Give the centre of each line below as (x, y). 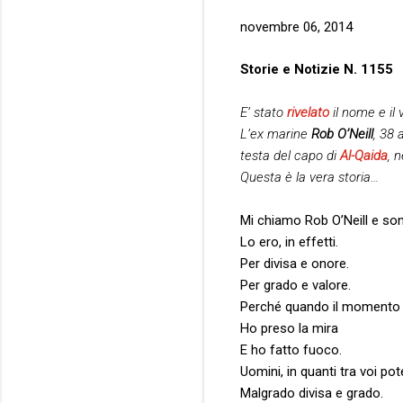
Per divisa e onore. (295, 263)
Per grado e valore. (296, 285)
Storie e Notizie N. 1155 (318, 69)
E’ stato (264, 112)
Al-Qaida (364, 155)
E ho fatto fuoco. (291, 349)
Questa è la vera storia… (309, 177)
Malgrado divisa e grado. (312, 393)
